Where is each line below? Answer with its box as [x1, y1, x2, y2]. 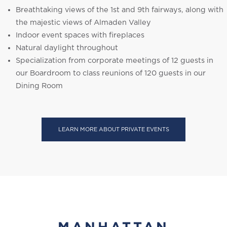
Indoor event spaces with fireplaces [16, 31, 144, 40]
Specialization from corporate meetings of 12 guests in [16, 57, 213, 65]
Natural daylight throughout [16, 44, 118, 52]
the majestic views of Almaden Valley [16, 19, 151, 27]
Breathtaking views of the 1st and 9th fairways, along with [16, 6, 223, 14]
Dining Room [16, 82, 63, 90]
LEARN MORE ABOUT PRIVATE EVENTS [58, 127, 169, 133]
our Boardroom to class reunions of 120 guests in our [16, 69, 206, 78]
